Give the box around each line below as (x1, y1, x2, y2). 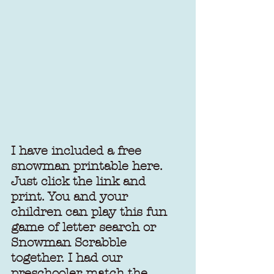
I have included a (11, 144, 117, 158)
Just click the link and (11, 174, 149, 188)
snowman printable (11, 159, 128, 173)
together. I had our (11, 251, 126, 265)
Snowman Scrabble (11, 235, 130, 250)
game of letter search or (11, 220, 160, 234)
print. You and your (11, 190, 131, 204)
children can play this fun (11, 205, 171, 219)
